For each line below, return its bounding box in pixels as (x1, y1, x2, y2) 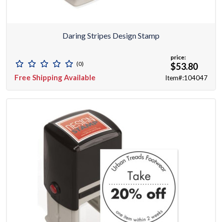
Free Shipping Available (14, 73, 96, 82)
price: (170, 54, 186, 61)
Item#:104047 (165, 74, 208, 82)
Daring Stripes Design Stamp (62, 31, 160, 41)
